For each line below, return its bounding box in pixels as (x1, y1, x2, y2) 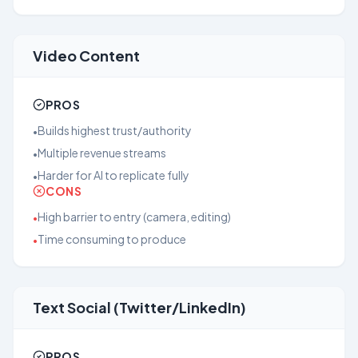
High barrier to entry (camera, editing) (38, 209, 231, 224)
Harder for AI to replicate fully (38, 168, 189, 182)
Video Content (33, 46, 140, 65)
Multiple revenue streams (38, 145, 166, 160)
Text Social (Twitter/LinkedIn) (33, 298, 246, 316)
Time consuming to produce (38, 232, 186, 246)
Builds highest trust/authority (38, 123, 192, 137)
